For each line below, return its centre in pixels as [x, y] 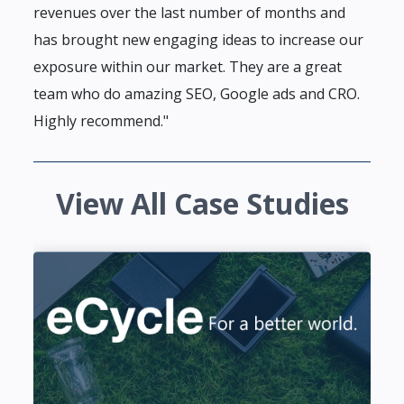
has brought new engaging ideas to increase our [198, 40]
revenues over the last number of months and [189, 13]
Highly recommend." [101, 121]
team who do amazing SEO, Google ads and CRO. [197, 94]
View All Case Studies [202, 204]
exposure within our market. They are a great [188, 67]
